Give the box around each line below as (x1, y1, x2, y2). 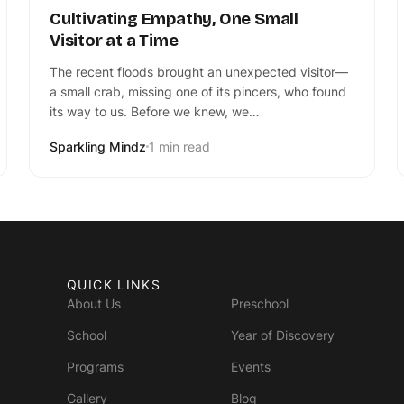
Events (231, 359, 271, 375)
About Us (67, 296, 121, 312)
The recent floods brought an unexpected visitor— (50, 64, 348, 80)
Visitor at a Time (50, 31, 179, 51)
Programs (67, 359, 124, 375)
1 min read (149, 139, 210, 155)
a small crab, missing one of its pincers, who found (50, 84, 346, 100)
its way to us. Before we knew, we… (50, 104, 260, 120)
